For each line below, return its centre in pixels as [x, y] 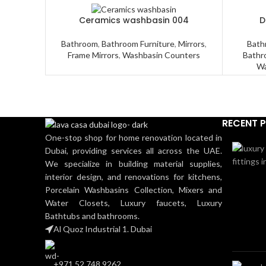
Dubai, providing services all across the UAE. [134, 150]
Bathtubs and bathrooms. [92, 216]
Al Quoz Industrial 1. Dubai [103, 229]
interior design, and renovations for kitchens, [134, 176]
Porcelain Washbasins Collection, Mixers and [134, 189]
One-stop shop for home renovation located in [134, 137]
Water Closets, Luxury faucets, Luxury [134, 202]
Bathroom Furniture [138, 44]
